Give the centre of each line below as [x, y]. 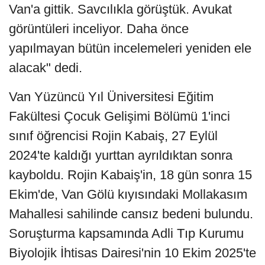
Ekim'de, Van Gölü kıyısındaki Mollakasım [128, 195]
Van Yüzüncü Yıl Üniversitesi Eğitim [111, 97]
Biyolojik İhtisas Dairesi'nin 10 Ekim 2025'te [132, 253]
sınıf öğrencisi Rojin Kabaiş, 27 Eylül [113, 136]
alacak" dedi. [46, 68]
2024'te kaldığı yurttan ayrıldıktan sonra [121, 156]
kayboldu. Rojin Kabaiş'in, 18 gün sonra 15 [130, 175]
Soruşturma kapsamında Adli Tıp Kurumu [126, 234]
